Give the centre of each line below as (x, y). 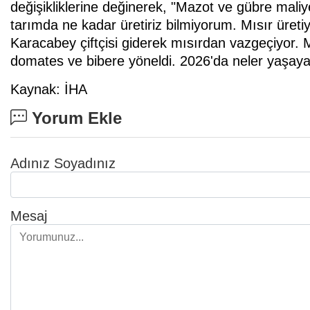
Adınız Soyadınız (63, 163)
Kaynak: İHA (49, 89)
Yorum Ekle (74, 118)
